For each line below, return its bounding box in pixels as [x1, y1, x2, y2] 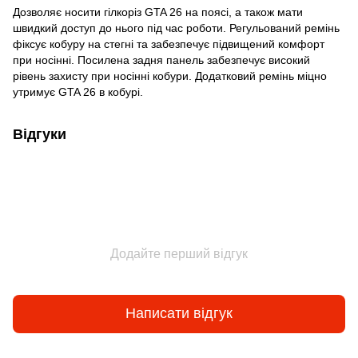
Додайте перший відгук [110, 246, 248, 261]
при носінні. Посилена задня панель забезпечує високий [13, 53, 310, 66]
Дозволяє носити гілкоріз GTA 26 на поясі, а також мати [13, 5, 303, 18]
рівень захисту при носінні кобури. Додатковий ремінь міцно [13, 69, 327, 82]
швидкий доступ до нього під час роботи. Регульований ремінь [13, 21, 340, 34]
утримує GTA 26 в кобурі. [13, 85, 143, 98]
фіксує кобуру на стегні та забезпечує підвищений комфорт [13, 37, 324, 50]
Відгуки [13, 125, 66, 142]
